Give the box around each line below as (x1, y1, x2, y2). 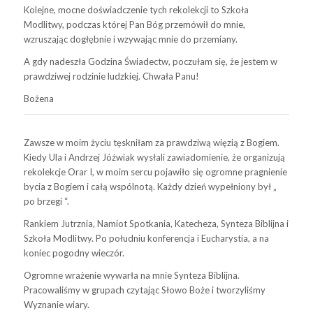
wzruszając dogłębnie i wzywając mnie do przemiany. (23, 34, 238, 45)
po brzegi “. (23, 196, 69, 208)
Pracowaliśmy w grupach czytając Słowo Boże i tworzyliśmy (23, 284, 265, 296)
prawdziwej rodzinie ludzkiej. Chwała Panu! (23, 71, 199, 82)
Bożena (23, 93, 54, 105)
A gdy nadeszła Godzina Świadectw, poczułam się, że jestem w (23, 56, 277, 68)
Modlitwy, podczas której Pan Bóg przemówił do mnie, (23, 19, 245, 31)
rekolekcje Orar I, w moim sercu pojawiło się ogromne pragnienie (23, 166, 287, 178)
